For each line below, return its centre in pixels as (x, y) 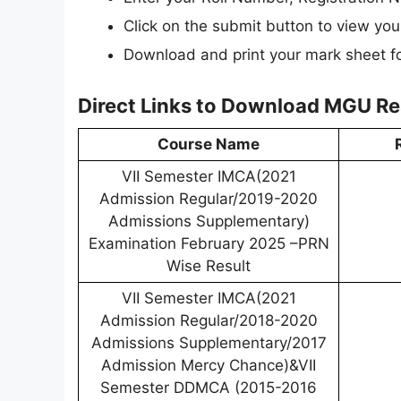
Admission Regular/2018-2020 (209, 321)
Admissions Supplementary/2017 (209, 343)
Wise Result (209, 266)
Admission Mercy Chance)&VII (209, 366)
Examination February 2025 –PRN (209, 244)
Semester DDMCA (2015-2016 (209, 388)
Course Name (209, 145)
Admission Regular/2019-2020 (209, 199)
